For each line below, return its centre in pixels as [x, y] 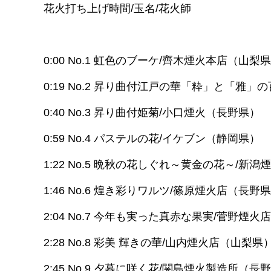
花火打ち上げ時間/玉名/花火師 [117, 8]
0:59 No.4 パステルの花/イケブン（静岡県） [152, 139]
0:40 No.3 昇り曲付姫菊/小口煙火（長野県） [152, 113]
